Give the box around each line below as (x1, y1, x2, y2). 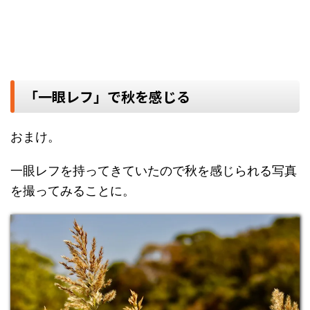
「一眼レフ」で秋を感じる (24, 86, 190, 107)
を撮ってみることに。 (10, 183, 135, 199)
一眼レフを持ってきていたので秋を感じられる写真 (10, 163, 297, 179)
